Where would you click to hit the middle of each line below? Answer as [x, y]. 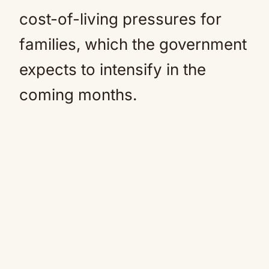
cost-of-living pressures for [120, 19]
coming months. [78, 95]
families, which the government [133, 44]
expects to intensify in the [113, 69]
